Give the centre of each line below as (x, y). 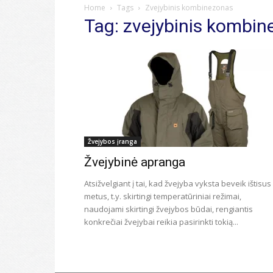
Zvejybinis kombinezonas (189, 8)
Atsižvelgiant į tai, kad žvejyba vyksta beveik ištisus (178, 183)
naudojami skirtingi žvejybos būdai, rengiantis (168, 209)
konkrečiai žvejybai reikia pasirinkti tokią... (161, 222)
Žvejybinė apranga (135, 162)
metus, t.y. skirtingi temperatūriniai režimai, (163, 196)
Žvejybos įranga (112, 141)
